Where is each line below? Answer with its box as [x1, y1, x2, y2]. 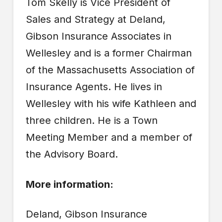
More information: [25, 178, 113, 190]
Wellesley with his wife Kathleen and [25, 98, 196, 110]
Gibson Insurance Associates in [25, 30, 171, 43]
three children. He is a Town [25, 114, 158, 127]
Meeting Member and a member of [25, 131, 192, 144]
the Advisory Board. [25, 148, 118, 161]
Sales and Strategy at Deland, [25, 13, 166, 26]
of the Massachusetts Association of [25, 64, 195, 76]
